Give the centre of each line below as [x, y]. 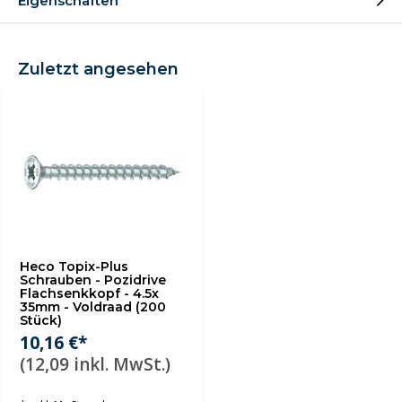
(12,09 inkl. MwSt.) [95, 364]
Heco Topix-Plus [74, 267]
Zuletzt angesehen [98, 69]
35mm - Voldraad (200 [93, 307]
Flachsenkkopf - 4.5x [89, 293]
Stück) [41, 320]
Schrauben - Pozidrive [93, 280]
